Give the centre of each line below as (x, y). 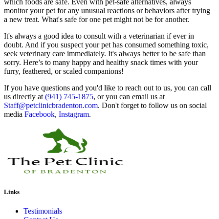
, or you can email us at (129, 96)
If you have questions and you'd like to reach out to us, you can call (108, 88)
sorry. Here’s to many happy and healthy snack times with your (101, 62)
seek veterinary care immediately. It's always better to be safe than (105, 53)
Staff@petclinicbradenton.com (51, 105)
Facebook (40, 114)
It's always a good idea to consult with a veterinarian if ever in (99, 36)
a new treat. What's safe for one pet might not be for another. (97, 19)
